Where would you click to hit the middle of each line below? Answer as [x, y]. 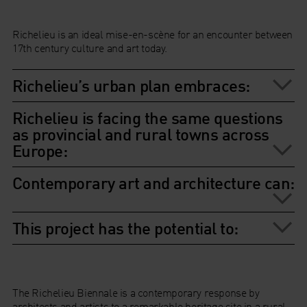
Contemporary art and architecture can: [153, 183]
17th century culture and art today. [89, 48]
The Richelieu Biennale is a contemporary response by [136, 293]
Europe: [40, 151]
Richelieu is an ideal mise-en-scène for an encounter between [152, 34]
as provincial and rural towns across [140, 134]
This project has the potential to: [125, 228]
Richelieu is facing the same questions [147, 118]
